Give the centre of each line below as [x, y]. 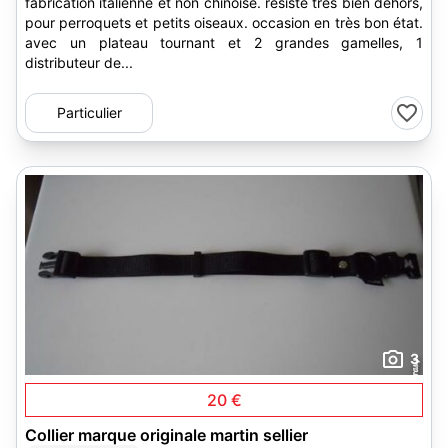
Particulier [89, 112]
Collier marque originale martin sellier [166, 435]
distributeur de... [79, 62]
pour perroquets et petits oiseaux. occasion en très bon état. [224, 22]
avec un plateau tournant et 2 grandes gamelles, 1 [224, 42]
